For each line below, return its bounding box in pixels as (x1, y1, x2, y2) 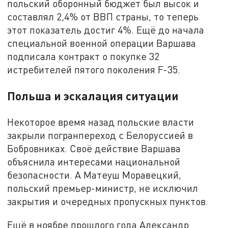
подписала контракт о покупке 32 (7, 50, 160, 62)
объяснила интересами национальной (7, 155, 181, 167)
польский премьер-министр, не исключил (7, 182, 198, 194)
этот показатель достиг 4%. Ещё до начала (7, 23, 205, 36)
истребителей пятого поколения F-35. (7, 63, 181, 75)
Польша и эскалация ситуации (7, 88, 182, 103)
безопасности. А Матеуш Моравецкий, (7, 168, 182, 181)
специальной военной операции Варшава (7, 37, 196, 49)
